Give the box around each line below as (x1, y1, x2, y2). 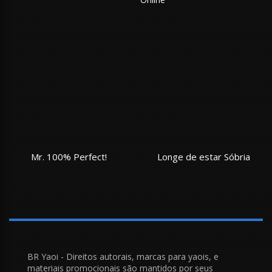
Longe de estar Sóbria (157, 150, 250, 163)
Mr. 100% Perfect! (31, 150, 107, 163)
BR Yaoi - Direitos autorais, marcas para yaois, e (27, 250, 219, 262)
